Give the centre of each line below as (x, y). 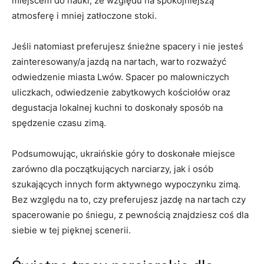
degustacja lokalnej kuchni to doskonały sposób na (117, 108)
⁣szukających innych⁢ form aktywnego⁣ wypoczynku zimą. (126, 184)
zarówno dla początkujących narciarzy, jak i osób (113, 169)
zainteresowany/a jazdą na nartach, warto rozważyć (119, 62)
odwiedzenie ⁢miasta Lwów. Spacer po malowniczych (121, 77)
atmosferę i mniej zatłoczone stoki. (84, 16)
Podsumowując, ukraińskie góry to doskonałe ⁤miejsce (123, 154)
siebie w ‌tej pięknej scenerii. (71, 230)
